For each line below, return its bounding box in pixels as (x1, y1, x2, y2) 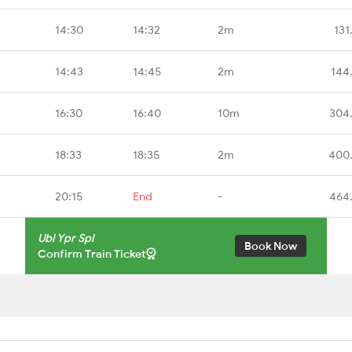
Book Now (244, 238, 297, 253)
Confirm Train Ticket (38, 246, 146, 261)
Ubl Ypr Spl (38, 230, 93, 245)
